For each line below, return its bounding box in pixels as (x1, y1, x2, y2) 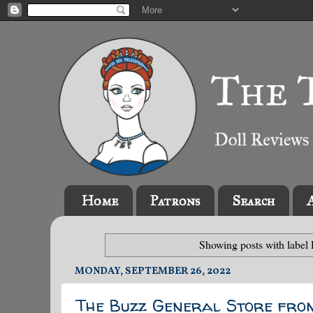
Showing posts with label (198, 236, 311, 252)
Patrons (150, 192, 200, 210)
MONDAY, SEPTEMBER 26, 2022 (75, 263, 231, 278)
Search (232, 192, 275, 210)
